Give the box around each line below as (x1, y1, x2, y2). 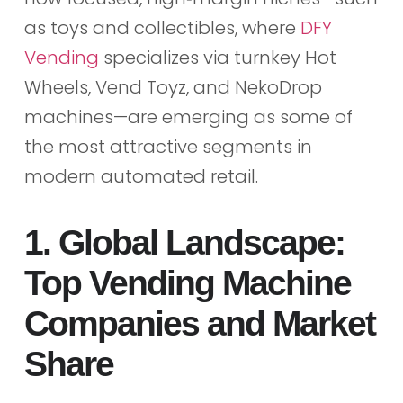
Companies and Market (23, 303, 375, 343)
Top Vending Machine (23, 263, 351, 302)
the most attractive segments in (23, 133, 312, 159)
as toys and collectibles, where (23, 14, 300, 40)
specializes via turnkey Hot (98, 44, 336, 70)
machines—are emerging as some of (23, 103, 353, 130)
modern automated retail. (23, 163, 258, 189)
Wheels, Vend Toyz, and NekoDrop (23, 74, 322, 100)
